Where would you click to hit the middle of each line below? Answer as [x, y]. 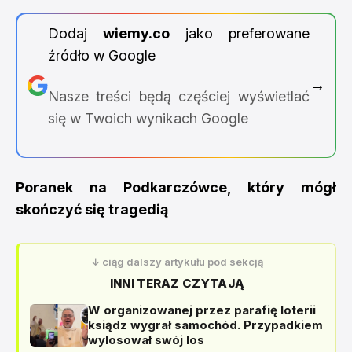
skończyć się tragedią [92, 209]
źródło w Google [101, 55]
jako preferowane [239, 33]
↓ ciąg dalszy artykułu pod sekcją [177, 262]
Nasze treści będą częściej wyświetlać [178, 96]
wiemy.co [136, 33]
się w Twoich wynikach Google [148, 118]
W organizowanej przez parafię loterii [202, 310]
